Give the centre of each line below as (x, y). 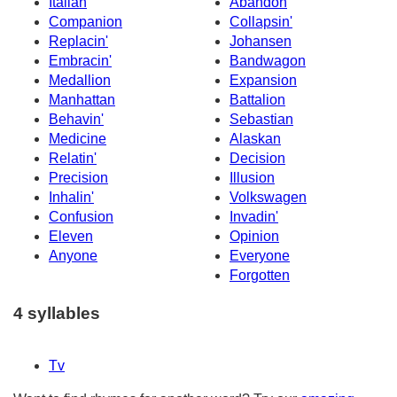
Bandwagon (268, 61)
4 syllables (57, 313)
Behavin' (76, 120)
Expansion (263, 81)
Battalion (257, 100)
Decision (257, 159)
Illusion (252, 178)
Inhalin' (71, 198)
